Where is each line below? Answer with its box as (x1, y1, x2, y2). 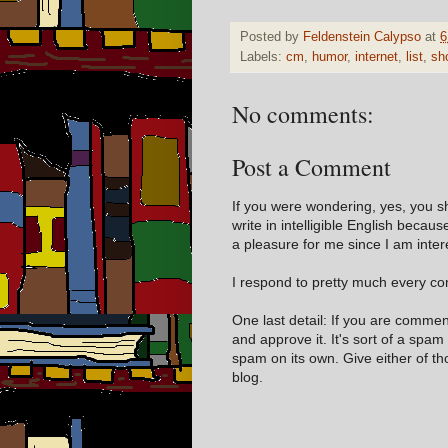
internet (355, 49, 398, 64)
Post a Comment (232, 150, 391, 183)
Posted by (240, 29, 303, 44)
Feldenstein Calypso (303, 29, 421, 44)
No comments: (232, 97, 374, 130)
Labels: (240, 49, 286, 64)
